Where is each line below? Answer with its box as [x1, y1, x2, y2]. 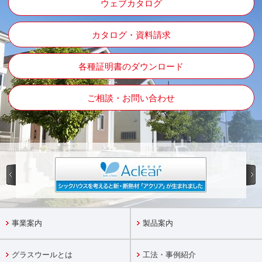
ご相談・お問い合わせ [87, 93, 175, 104]
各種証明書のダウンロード [78, 61, 184, 72]
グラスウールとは [12, 250, 73, 260]
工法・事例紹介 [143, 250, 196, 260]
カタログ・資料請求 [91, 30, 171, 40]
